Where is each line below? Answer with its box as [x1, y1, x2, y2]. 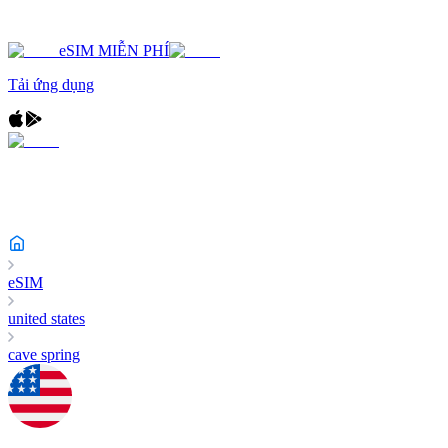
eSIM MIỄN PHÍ [59, 42, 169, 59]
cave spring [8, 346, 80, 363]
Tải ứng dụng [8, 76, 94, 93]
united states [8, 310, 85, 327]
